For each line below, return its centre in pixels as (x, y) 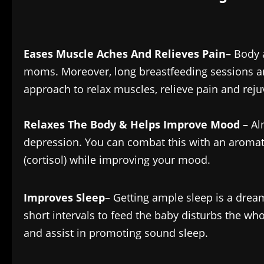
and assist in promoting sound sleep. (116, 233)
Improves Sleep (64, 198)
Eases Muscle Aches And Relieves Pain (125, 54)
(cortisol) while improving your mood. (118, 160)
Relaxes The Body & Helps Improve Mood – (137, 125)
